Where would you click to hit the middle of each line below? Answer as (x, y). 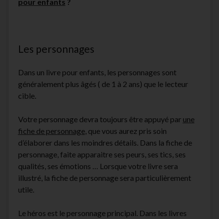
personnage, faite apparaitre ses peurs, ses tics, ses (102, 154)
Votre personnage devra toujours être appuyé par (100, 119)
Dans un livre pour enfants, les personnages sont (97, 72)
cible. (27, 96)
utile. (26, 190)
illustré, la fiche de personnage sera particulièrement (104, 178)
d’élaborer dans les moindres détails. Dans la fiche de (105, 143)
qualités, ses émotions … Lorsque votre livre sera (98, 166)
